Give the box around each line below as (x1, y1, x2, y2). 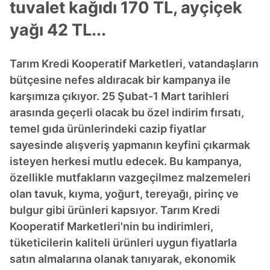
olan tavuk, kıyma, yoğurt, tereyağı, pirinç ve (10, 187, 239, 200)
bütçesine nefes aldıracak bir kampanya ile (10, 74, 231, 86)
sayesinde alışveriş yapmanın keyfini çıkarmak (10, 139, 250, 151)
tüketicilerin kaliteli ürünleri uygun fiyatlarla (10, 236, 237, 249)
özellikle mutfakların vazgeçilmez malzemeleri (10, 171, 251, 184)
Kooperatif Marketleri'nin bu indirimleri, (10, 220, 213, 233)
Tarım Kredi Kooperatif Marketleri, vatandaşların (10, 57, 259, 70)
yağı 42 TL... (10, 20, 106, 40)
